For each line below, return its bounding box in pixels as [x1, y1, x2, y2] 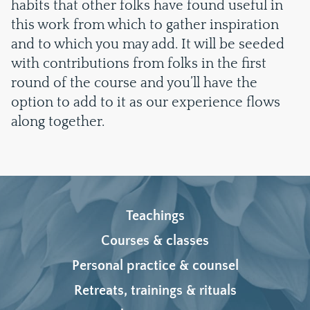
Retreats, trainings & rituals [73, 283, 237, 298]
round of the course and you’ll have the [11, 75, 257, 91]
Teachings [125, 208, 185, 224]
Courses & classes [101, 233, 209, 248]
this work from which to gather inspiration [11, 17, 279, 33]
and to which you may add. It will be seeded [11, 37, 284, 52]
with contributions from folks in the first [11, 56, 266, 71]
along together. [11, 114, 104, 129]
